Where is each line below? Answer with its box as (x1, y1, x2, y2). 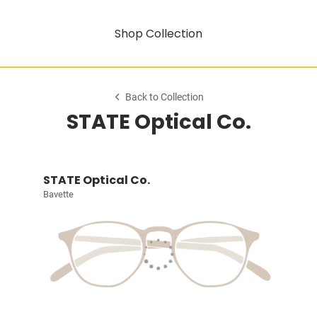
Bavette (42, 189, 74, 200)
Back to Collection (125, 91, 204, 103)
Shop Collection (115, 25, 202, 42)
